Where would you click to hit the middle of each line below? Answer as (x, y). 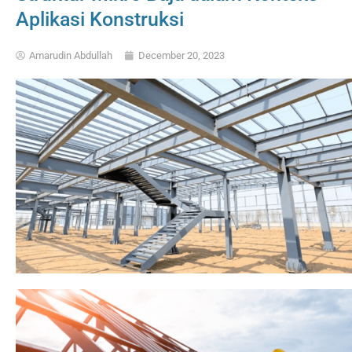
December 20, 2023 (181, 55)
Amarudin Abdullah (71, 55)
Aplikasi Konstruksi (100, 19)
